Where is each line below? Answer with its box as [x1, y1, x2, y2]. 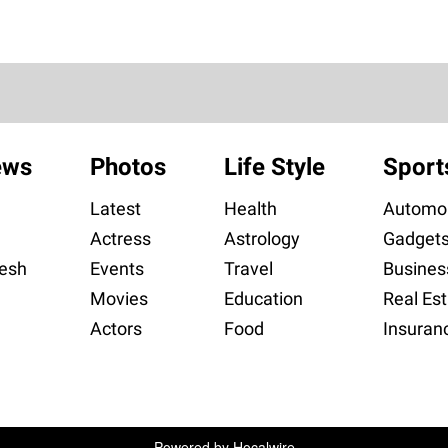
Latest [89, 197, 141, 219]
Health [223, 197, 277, 219]
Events [89, 257, 144, 279]
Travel [223, 257, 273, 279]
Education [223, 287, 303, 309]
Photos [89, 152, 166, 181]
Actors [89, 317, 142, 339]
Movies [89, 287, 148, 309]
